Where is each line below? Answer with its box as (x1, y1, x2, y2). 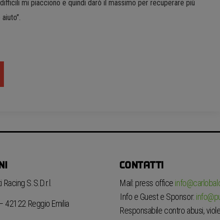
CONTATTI (119, 159, 165, 171)
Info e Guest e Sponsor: (119, 191, 196, 202)
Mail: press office (119, 177, 175, 188)
